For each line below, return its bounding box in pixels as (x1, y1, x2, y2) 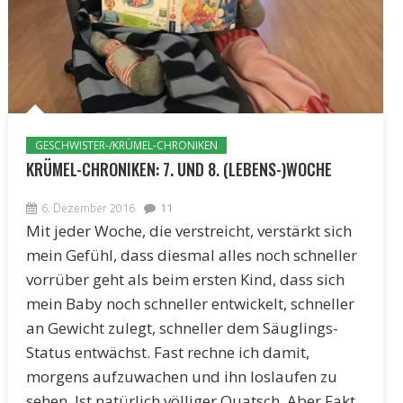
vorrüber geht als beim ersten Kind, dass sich (25, 268, 345, 290)
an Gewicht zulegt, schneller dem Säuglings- (25, 317, 338, 338)
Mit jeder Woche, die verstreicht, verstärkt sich (25, 219, 352, 241)
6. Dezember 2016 (40, 198, 135, 217)
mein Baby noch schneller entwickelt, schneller (25, 292, 354, 314)
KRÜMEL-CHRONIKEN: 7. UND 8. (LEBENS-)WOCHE (25, 157, 332, 181)
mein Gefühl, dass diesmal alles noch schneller (25, 244, 357, 265)
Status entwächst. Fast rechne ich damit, (25, 341, 309, 363)
